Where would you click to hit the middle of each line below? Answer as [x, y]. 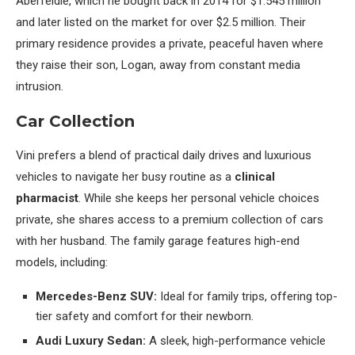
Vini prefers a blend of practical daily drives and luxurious [164, 155]
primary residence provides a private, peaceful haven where [170, 43]
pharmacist [47, 198]
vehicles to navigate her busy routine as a [125, 176]
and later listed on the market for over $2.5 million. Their [161, 22]
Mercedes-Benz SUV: [96, 296]
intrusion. [40, 86]
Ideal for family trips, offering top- [247, 296]
